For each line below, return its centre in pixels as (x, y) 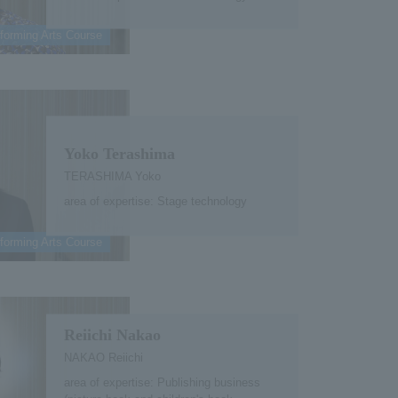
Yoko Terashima (119, 153)
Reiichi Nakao (112, 334)
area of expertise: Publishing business (162, 382)
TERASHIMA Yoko (112, 176)
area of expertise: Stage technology (155, 201)
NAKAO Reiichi (103, 357)
